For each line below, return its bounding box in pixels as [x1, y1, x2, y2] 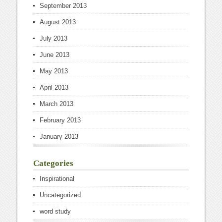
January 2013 [40, 133, 79, 140]
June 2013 [40, 51, 70, 58]
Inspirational [40, 175, 75, 182]
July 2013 [40, 35, 68, 42]
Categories [33, 159, 74, 168]
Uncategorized [40, 191, 81, 199]
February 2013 [40, 116, 81, 124]
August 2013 [40, 18, 76, 26]
